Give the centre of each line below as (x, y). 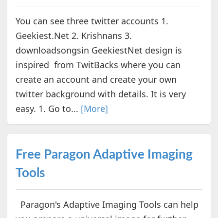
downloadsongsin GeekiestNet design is (99, 50)
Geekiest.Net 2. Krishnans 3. (73, 35)
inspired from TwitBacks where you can (98, 64)
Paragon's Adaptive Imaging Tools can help (107, 204)
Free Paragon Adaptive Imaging (104, 154)
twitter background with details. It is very (100, 94)
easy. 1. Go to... (48, 108)
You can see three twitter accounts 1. (92, 21)
